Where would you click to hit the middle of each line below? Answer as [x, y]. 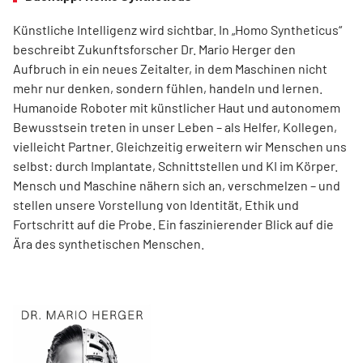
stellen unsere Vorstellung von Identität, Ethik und [156, 205]
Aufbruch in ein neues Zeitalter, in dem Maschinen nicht [170, 69]
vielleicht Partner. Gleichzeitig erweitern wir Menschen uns [180, 147]
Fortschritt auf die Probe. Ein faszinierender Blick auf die [173, 224]
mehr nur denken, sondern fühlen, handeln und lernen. [168, 88]
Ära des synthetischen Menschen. [109, 244]
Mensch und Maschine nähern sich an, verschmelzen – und [177, 186]
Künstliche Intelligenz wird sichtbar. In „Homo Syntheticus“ [177, 30]
